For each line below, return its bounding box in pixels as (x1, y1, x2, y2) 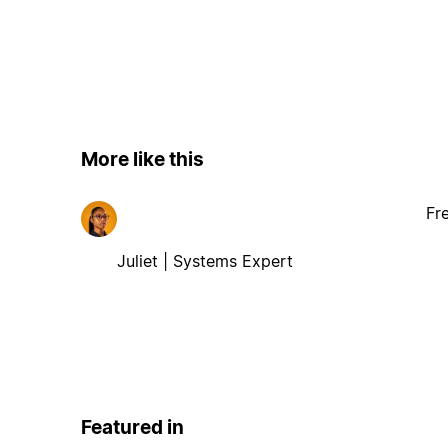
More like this (80, 148, 204, 172)
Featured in (80, 415, 184, 439)
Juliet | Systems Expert (116, 250, 293, 271)
